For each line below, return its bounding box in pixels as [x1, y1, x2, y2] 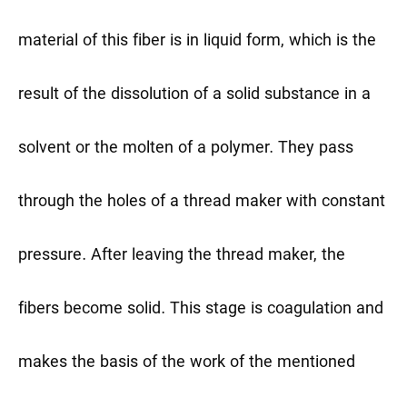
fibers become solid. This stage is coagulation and [18, 299, 383, 321]
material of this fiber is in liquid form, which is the [18, 31, 376, 53]
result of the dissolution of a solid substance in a [18, 84, 371, 106]
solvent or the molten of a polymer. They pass [18, 138, 353, 160]
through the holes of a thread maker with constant [18, 192, 385, 213]
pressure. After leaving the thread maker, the [18, 245, 345, 267]
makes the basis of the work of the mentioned [18, 352, 355, 374]
